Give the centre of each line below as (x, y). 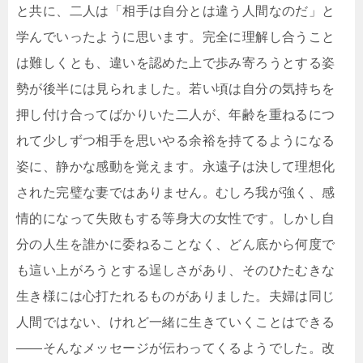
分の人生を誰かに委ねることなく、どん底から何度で (176, 245)
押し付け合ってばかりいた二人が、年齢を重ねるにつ (176, 115)
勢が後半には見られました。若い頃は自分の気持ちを (176, 89)
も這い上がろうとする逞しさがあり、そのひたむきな (176, 271)
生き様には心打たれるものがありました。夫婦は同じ (176, 297)
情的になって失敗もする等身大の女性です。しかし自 (176, 219)
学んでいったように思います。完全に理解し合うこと (176, 37)
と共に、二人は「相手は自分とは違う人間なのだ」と (176, 11)
